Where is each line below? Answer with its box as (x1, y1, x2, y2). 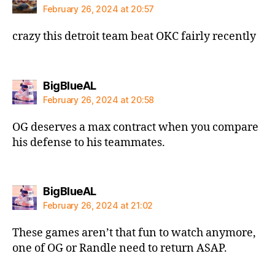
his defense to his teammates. (12, 135, 165, 150)
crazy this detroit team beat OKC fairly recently (12, 29, 256, 44)
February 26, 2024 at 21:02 (43, 200, 153, 211)
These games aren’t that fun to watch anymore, (12, 226, 256, 240)
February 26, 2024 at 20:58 (43, 94, 154, 105)
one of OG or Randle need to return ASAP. (12, 241, 227, 255)
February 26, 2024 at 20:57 (43, 4, 154, 14)
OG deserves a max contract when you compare (12, 120, 258, 134)
